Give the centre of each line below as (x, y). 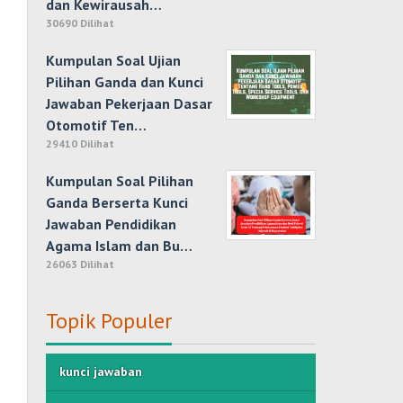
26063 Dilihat (81, 264)
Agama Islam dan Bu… (120, 246)
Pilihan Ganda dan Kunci (125, 82)
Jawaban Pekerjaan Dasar (130, 103)
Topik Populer (109, 321)
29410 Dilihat (81, 143)
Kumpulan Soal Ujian (114, 60)
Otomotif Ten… (97, 125)
